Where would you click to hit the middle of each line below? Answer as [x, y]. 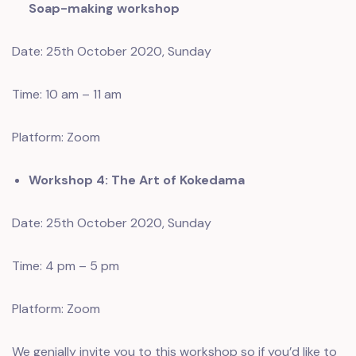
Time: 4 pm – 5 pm [66, 266]
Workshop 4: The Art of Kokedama [136, 180]
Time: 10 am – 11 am [67, 94]
